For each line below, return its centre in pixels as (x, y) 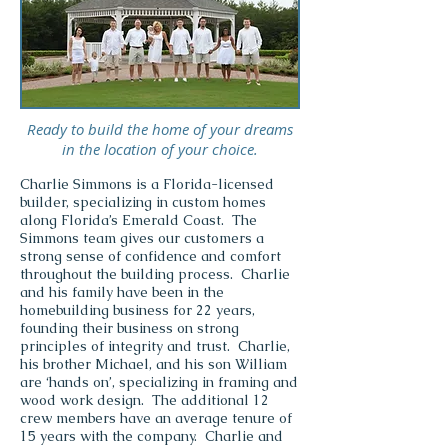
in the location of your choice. (160, 149)
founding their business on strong (129, 328)
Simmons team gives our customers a (142, 238)
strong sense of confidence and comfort (150, 256)
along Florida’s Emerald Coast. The (138, 220)
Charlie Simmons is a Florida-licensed (147, 184)
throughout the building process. (130, 274)
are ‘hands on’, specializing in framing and (159, 382)
